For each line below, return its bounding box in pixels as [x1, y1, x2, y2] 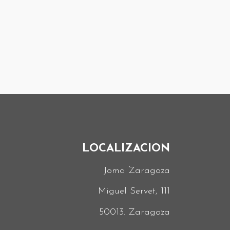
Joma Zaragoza [104, 165, 170, 176]
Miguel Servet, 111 [98, 186, 170, 196]
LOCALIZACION [82, 143, 170, 155]
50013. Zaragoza [99, 207, 170, 217]
